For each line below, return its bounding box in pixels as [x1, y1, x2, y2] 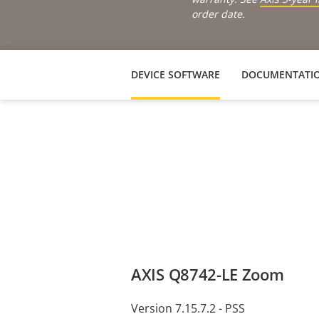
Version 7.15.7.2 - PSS [131, 300, 245, 316]
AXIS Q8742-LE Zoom [131, 263, 284, 285]
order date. [192, 6, 245, 21]
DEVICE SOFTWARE [131, 67, 220, 81]
